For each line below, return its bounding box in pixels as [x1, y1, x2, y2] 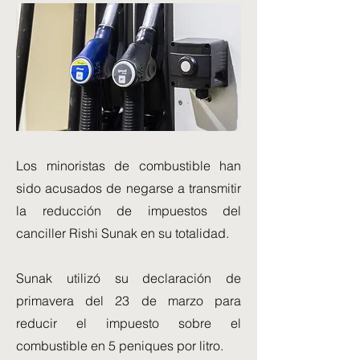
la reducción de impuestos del [16, 202, 241, 219]
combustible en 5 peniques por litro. [16, 337, 223, 354]
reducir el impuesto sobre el [16, 315, 241, 331]
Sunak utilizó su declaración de [16, 270, 241, 286]
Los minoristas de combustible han [16, 157, 241, 174]
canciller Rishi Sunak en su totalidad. [16, 225, 229, 241]
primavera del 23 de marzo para [16, 292, 241, 309]
